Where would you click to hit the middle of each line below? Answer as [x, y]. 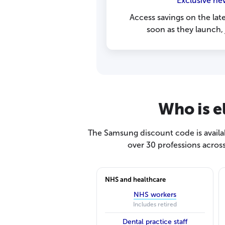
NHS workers [155, 194]
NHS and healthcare [135, 179]
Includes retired [155, 204]
